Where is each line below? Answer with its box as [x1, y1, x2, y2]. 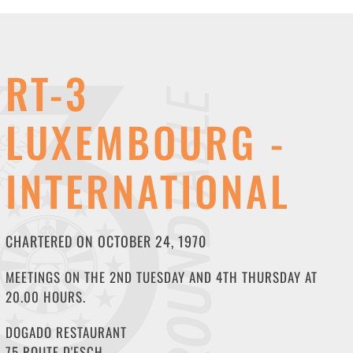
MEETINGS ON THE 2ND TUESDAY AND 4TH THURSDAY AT [5, 267, 318, 287]
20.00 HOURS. [5, 287, 86, 307]
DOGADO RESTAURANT [5, 322, 131, 342]
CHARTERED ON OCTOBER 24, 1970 [5, 231, 206, 251]
